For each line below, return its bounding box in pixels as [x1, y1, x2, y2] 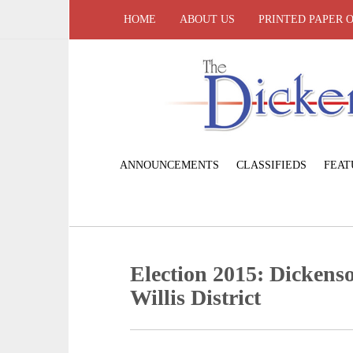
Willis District [130, 284, 262, 310]
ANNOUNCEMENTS [119, 158, 219, 171]
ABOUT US [180, 13, 235, 25]
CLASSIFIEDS [236, 158, 307, 171]
